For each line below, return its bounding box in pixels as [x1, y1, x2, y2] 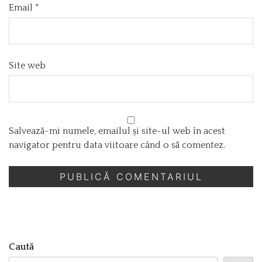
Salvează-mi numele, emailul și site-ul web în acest [9, 125, 225, 136]
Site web [9, 60, 46, 71]
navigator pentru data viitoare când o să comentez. [9, 139, 225, 150]
